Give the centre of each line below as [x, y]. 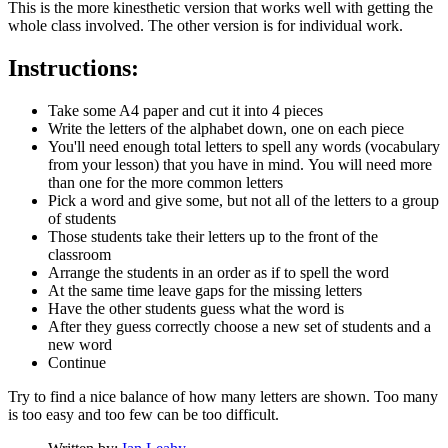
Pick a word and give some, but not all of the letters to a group [243, 200]
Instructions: [73, 67]
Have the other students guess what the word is [196, 308]
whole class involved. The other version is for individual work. [205, 25]
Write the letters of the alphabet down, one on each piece [226, 128]
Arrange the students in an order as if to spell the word [218, 272]
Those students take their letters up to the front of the [213, 236]
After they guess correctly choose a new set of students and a [239, 326]
